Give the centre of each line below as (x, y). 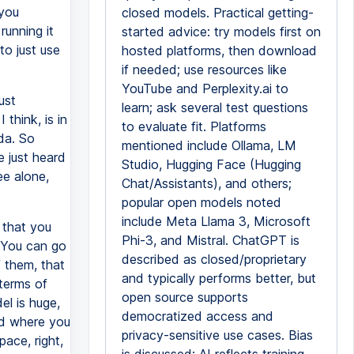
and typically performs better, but (218, 278)
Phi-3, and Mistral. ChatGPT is (210, 240)
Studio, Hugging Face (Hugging (211, 164)
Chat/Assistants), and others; (206, 183)
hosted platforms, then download (219, 51)
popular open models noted (201, 202)
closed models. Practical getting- (217, 13)
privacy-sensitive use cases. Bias (217, 335)
